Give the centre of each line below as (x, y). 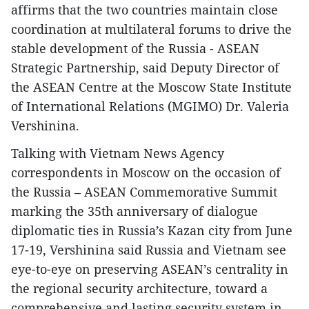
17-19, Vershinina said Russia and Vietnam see (149, 250)
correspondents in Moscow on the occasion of (146, 173)
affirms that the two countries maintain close (144, 10)
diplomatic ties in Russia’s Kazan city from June (152, 231)
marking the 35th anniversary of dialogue (134, 211)
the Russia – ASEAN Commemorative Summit (144, 192)
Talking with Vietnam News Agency (118, 153)
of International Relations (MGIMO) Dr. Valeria (150, 107)
